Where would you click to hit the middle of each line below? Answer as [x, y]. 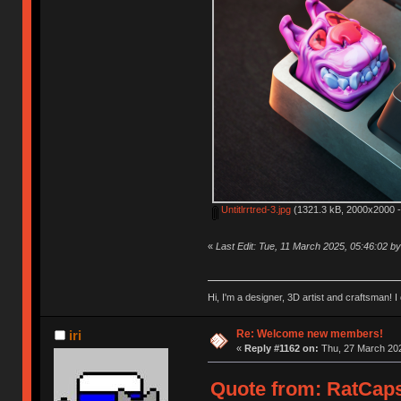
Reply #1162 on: [281, 348]
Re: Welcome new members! [309, 333]
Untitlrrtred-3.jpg [254, 210]
